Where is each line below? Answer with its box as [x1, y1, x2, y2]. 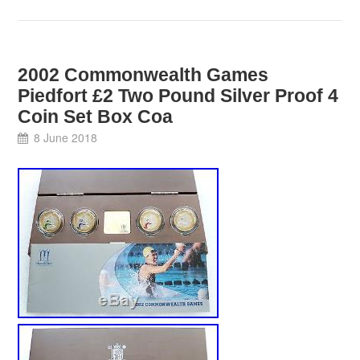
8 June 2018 [33, 129, 97, 146]
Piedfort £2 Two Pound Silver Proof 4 [18, 85, 339, 107]
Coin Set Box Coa [18, 106, 174, 128]
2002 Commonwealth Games [18, 64, 269, 86]
